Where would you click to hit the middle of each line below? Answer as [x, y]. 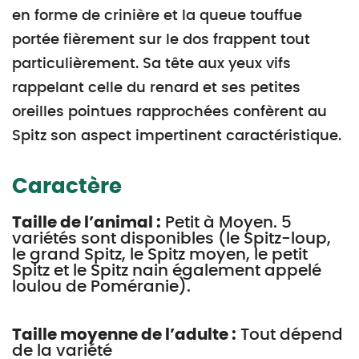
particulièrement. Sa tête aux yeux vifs [151, 64]
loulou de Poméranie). [101, 287]
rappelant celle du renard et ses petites [156, 88]
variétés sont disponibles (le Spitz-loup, [171, 239]
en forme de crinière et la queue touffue [157, 16]
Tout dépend [290, 335]
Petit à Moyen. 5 [226, 223]
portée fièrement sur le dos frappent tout [161, 40]
